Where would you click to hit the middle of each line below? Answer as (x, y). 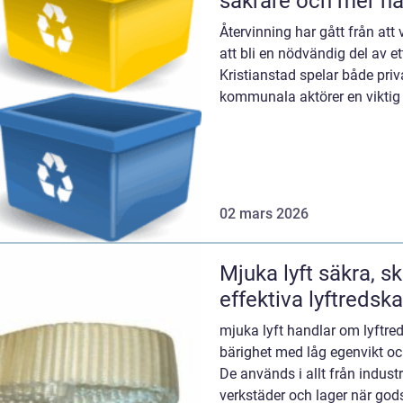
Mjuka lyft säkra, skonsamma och (269, 273)
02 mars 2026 (264, 213)
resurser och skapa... (285, 118)
